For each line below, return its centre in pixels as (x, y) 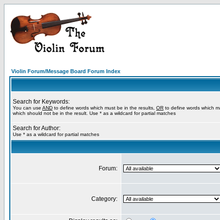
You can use (27, 108)
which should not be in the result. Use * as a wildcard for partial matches (94, 113)
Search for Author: (37, 128)
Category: (105, 199)
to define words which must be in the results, (104, 108)
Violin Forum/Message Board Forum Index (66, 71)
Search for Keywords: (41, 102)
